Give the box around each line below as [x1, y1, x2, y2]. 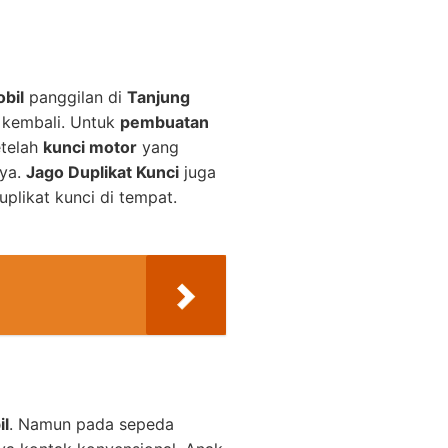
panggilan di [24, 86, 127, 107]
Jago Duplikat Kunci [26, 161, 179, 182]
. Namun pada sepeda [9, 414, 174, 435]
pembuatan [120, 111, 209, 132]
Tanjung [127, 86, 190, 107]
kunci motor [43, 136, 137, 157]
